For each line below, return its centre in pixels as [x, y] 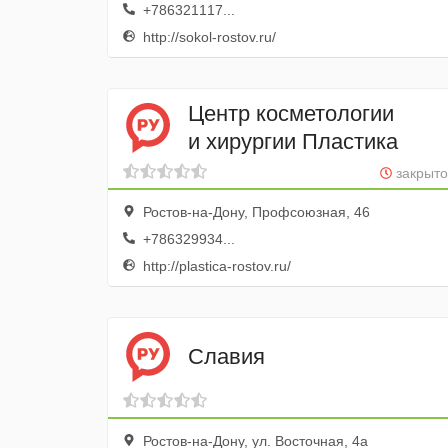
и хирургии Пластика [293, 141]
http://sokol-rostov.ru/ [207, 37]
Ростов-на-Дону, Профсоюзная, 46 [254, 212]
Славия [226, 356]
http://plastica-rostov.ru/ [215, 266]
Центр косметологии [291, 113]
